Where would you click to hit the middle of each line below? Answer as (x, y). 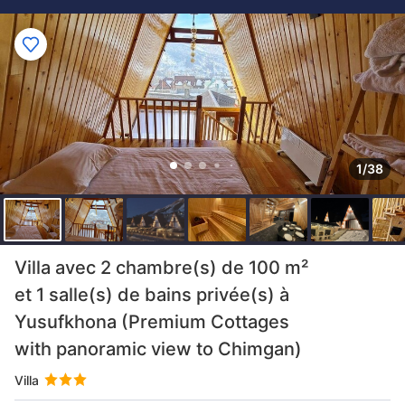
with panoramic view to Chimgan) (158, 349)
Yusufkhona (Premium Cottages (152, 322)
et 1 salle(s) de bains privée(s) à (152, 295)
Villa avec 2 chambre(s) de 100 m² (161, 268)
